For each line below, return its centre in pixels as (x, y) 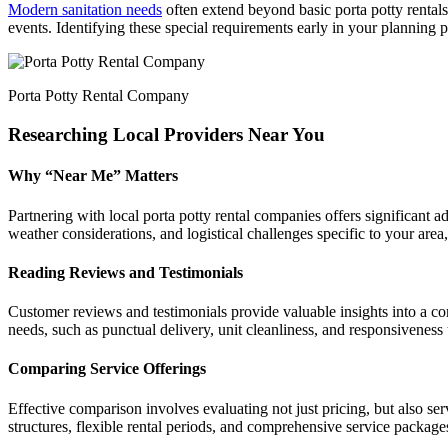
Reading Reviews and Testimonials (125, 272)
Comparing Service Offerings (107, 369)
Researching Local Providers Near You (166, 134)
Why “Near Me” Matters (93, 176)
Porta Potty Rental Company (98, 96)
